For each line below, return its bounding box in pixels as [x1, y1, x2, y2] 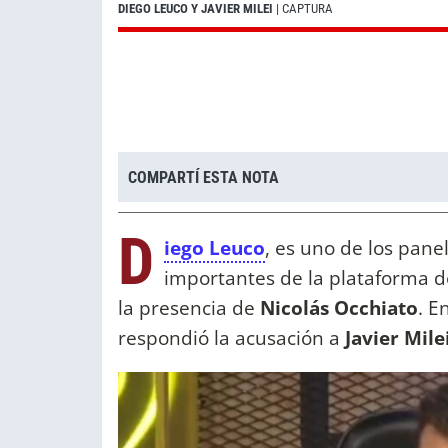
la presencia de [118, 294, 260, 322]
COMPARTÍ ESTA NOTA [128, 167, 279, 187]
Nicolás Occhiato [260, 294, 418, 322]
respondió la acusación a [118, 324, 345, 352]
